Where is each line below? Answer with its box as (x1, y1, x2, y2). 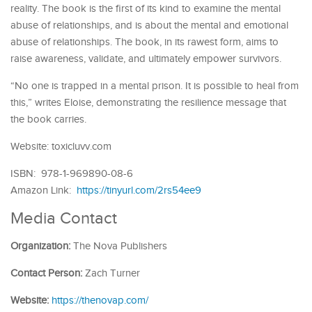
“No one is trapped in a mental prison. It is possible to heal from (10, 79, 299, 92)
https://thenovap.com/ (52, 294, 148, 306)
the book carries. (10, 113, 86, 125)
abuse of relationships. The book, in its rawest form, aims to (10, 36, 279, 48)
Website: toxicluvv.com (10, 140, 111, 153)
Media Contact (10, 208, 117, 228)
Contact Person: (10, 267, 82, 279)
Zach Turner (82, 267, 140, 279)
